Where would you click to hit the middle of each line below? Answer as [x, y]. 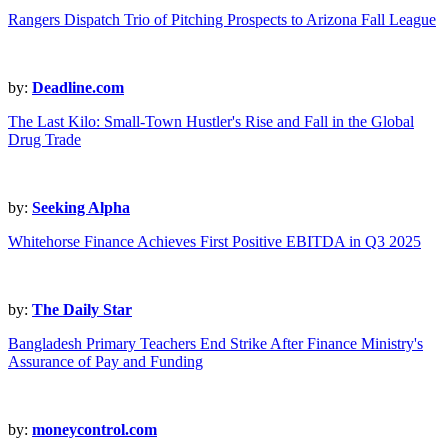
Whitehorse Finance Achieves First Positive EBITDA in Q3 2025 [214, 242]
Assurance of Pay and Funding [105, 362]
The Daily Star [82, 310]
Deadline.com [78, 88]
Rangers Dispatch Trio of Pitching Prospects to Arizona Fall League [222, 20]
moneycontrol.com [94, 430]
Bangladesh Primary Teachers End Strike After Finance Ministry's [215, 344]
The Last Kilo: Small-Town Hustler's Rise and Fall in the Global [211, 122]
